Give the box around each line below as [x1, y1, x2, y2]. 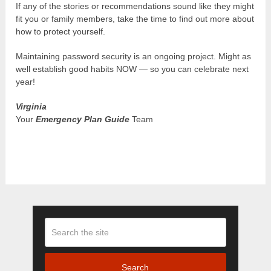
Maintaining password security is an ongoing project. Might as [16, 51, 252, 61]
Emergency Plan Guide [36, 114, 130, 124]
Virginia [16, 101, 47, 111]
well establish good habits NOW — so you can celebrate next [16, 64, 249, 74]
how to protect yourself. [16, 26, 106, 36]
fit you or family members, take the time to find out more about [16, 13, 255, 24]
